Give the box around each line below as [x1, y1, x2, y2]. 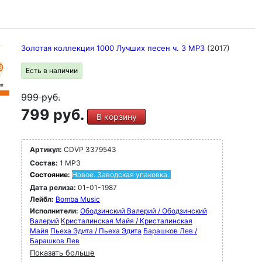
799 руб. [21, 106, 87, 123]
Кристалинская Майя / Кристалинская [61, 216, 192, 225]
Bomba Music [56, 195, 100, 204]
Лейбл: [30, 195, 54, 204]
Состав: [30, 158, 58, 167]
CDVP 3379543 [62, 145, 116, 154]
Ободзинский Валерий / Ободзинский [80, 206, 207, 215]
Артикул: [30, 145, 62, 154]
